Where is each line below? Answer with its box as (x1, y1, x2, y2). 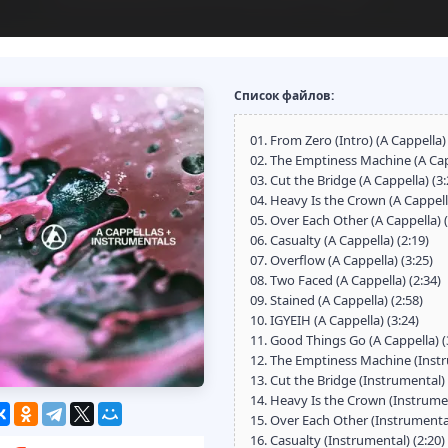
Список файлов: (234, 87, 334, 104)
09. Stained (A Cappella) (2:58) (250, 291, 423, 309)
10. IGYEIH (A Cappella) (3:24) (250, 311, 419, 329)
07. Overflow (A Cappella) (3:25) (250, 251, 433, 269)
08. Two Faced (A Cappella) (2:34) (250, 271, 441, 289)
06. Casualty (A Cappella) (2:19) (250, 231, 429, 249)
